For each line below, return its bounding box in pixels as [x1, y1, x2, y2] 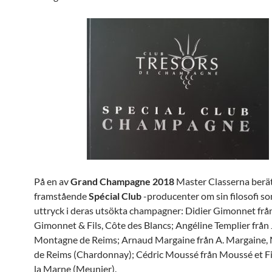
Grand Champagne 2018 [70, 175, 176, 187]
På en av [34, 175, 70, 187]
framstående [34, 190, 89, 202]
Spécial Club [89, 190, 141, 202]
